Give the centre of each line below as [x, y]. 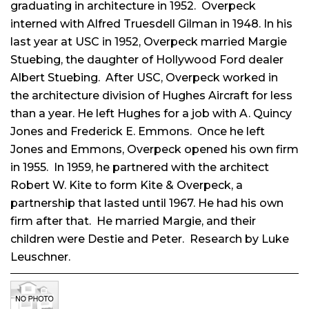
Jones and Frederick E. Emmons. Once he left [138, 131]
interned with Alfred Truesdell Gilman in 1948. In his [151, 23]
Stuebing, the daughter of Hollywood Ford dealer [147, 59]
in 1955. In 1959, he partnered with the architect [140, 167]
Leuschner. [40, 257]
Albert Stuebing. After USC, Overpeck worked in [144, 77]
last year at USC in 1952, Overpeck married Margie [149, 41]
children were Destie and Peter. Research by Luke [150, 239]
